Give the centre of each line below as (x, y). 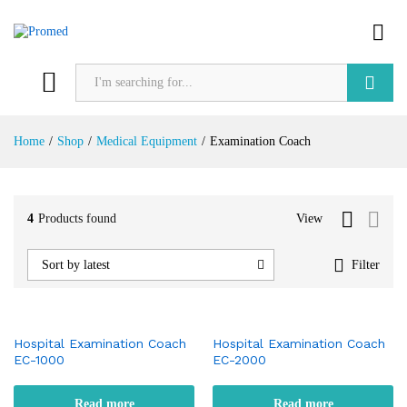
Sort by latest (76, 265)
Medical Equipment (147, 141)
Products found (77, 218)
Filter (365, 264)
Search (370, 120)
